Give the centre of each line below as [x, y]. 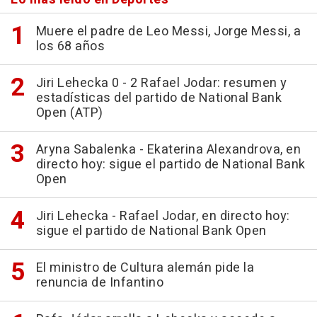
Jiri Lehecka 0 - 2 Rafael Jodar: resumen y [161, 83]
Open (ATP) [69, 113]
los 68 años [70, 47]
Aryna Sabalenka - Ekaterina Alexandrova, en [168, 150]
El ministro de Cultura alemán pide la [145, 268]
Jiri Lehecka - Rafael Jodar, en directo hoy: [163, 217]
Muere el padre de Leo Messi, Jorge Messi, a [168, 32]
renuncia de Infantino [99, 283]
